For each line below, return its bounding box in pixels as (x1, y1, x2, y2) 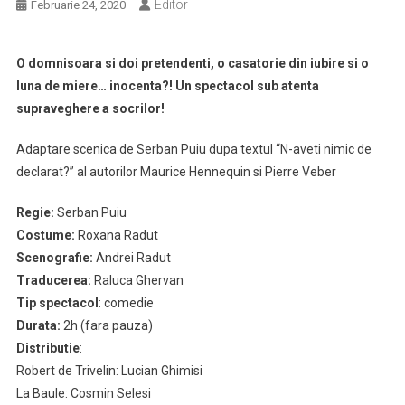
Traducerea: (15, 273, 94, 287)
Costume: (15, 228, 78, 242)
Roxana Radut (77, 228, 158, 242)
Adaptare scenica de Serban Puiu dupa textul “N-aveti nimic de (15, 142, 372, 156)
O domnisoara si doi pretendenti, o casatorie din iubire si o (15, 56, 369, 71)
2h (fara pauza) (60, 318, 153, 333)
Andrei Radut (92, 250, 171, 265)
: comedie (98, 296, 156, 310)
